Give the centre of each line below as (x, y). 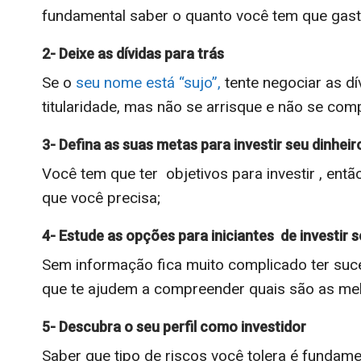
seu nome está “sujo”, (148, 82)
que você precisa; (101, 197)
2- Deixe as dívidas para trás (133, 53)
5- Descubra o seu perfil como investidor (174, 326)
